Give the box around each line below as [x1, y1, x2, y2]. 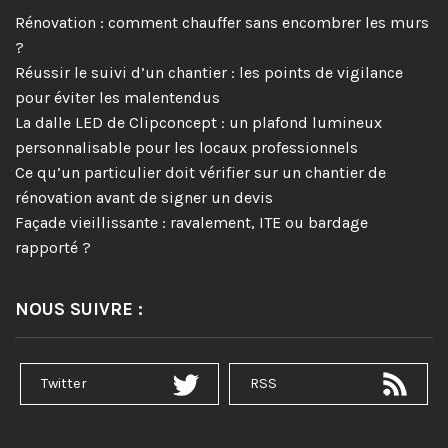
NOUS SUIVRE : [15, 297, 143, 320]
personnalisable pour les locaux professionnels [15, 137, 358, 157]
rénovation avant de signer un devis [15, 187, 273, 207]
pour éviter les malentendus [15, 87, 220, 107]
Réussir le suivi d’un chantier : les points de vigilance [15, 62, 403, 82]
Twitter [41, 374, 87, 392]
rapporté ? [15, 237, 91, 257]
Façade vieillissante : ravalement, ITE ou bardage [15, 212, 368, 232]
